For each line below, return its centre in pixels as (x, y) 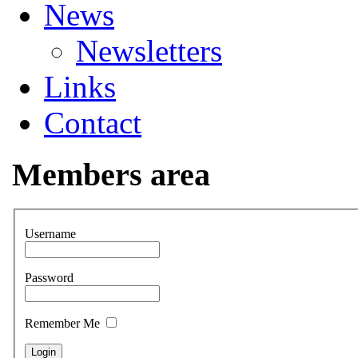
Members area (111, 174)
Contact (93, 123)
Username (50, 234)
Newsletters (149, 51)
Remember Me (64, 324)
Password (49, 278)
